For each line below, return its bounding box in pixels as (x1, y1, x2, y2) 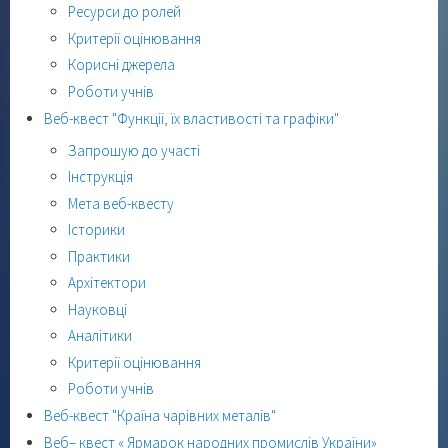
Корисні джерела (68, 55, 175, 74)
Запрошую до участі (68, 140, 200, 160)
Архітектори (68, 273, 146, 292)
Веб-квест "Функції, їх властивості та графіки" (44, 108, 339, 128)
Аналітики (68, 326, 132, 345)
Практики (68, 246, 130, 266)
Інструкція (68, 167, 133, 186)
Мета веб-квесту (68, 193, 174, 213)
